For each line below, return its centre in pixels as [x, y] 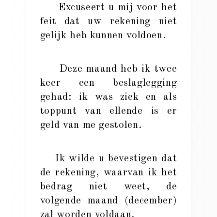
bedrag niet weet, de [108, 187]
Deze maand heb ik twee [108, 69]
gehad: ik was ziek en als [108, 97]
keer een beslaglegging [108, 83]
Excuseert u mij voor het [108, 8]
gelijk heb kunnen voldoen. [103, 36]
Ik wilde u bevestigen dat [108, 159]
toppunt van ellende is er [108, 111]
